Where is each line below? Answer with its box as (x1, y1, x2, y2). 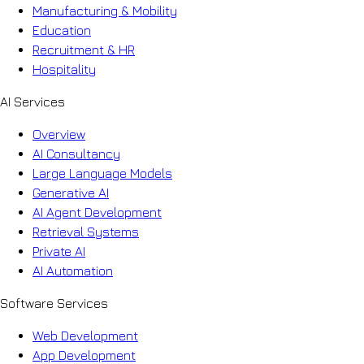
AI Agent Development (32, 204, 162, 219)
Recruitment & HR (32, 41, 135, 57)
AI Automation (32, 262, 113, 278)
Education (32, 22, 91, 37)
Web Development (32, 327, 138, 343)
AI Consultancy (32, 145, 120, 161)
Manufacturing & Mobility (32, 2, 177, 18)
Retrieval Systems (32, 223, 139, 239)
